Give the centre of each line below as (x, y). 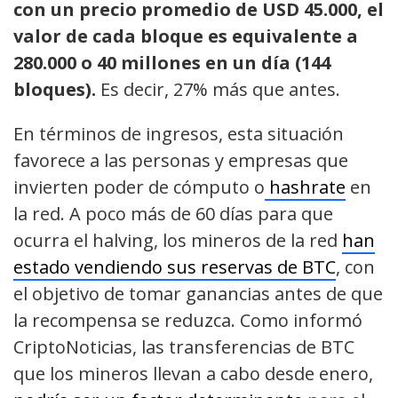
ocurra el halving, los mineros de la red (178, 241)
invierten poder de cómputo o (139, 187)
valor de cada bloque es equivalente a (186, 36)
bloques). (57, 90)
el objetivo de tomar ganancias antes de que (198, 294)
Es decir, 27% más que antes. (220, 90)
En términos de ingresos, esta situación (179, 134)
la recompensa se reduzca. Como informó (188, 321)
